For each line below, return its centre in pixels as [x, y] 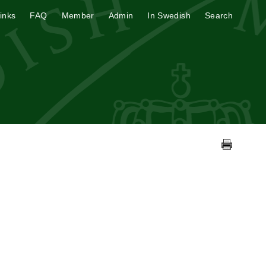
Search [218, 15]
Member [78, 15]
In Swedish [169, 15]
